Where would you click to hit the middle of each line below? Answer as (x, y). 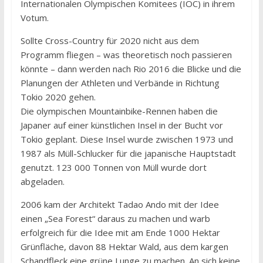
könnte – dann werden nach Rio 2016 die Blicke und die (131, 69)
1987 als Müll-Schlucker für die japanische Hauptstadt (128, 154)
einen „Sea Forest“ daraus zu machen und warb (115, 219)
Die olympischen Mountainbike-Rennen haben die (119, 111)
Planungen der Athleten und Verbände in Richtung (120, 83)
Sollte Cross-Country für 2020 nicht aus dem (109, 41)
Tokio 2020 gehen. (58, 97)
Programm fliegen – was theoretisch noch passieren (126, 55)
